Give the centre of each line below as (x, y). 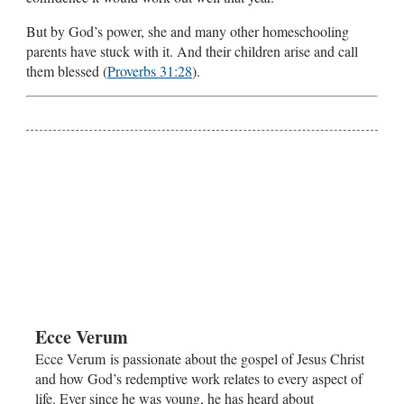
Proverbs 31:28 (150, 70)
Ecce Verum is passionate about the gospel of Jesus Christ (200, 358)
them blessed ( (67, 70)
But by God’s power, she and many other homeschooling (188, 31)
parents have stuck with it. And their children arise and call (192, 50)
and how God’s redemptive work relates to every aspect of (199, 378)
